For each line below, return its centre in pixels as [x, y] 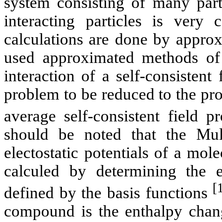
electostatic [41, 152]
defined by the [55, 193]
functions [176, 193]
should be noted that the [100, 134]
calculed [32, 171]
